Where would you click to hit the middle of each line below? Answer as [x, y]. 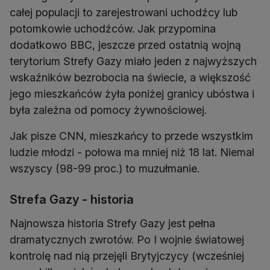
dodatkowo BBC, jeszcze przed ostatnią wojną [125, 45]
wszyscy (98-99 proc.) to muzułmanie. [105, 168]
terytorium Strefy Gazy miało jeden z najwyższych [133, 61]
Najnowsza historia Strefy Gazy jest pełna [112, 223]
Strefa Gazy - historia [72, 199]
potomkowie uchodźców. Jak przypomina [113, 28]
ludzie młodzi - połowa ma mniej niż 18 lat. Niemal [132, 152]
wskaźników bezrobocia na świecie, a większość [130, 77]
